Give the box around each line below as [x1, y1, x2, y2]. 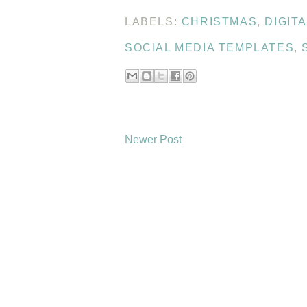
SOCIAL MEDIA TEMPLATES [125, 41, 295, 53]
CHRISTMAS [181, 15, 258, 27]
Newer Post [125, 133, 182, 145]
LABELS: [125, 15, 182, 27]
